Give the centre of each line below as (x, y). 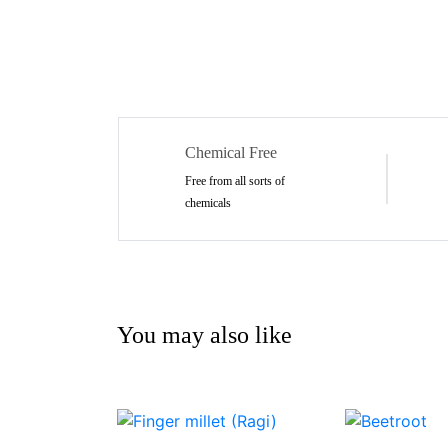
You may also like (204, 334)
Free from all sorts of (234, 181)
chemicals (207, 203)
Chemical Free (230, 153)
